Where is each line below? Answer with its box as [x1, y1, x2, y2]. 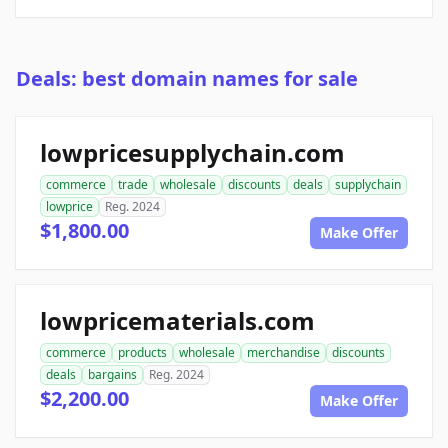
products [118, 344, 167, 362]
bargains [88, 366, 137, 384]
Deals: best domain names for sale [16, 65, 358, 93]
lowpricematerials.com [40, 304, 315, 338]
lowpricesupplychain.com [40, 136, 345, 170]
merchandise [247, 344, 320, 362]
